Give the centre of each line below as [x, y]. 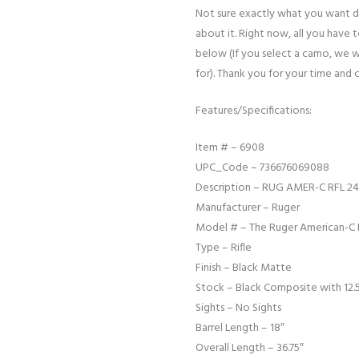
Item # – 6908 [230, 148]
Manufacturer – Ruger [248, 208]
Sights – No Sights [238, 309]
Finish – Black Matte [244, 268]
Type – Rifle [224, 248]
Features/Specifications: [254, 111]
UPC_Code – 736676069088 [262, 168]
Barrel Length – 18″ [240, 329]
